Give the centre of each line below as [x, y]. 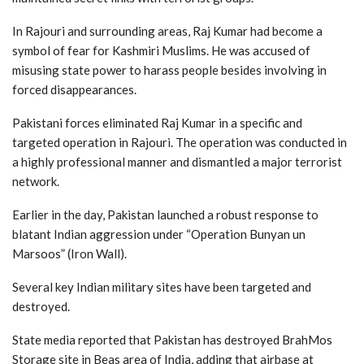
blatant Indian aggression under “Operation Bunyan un [159, 234]
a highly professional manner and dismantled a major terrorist [177, 161]
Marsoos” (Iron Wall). [69, 253]
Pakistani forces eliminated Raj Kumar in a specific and [157, 122]
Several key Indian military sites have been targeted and [162, 286]
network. [36, 181]
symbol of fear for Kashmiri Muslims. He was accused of [161, 50]
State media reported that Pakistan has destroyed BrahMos [172, 339]
